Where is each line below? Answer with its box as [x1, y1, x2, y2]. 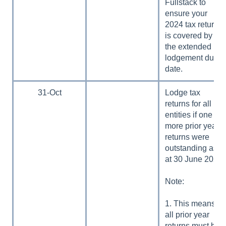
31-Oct [37, 88, 62, 97]
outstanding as [165, 143, 218, 152]
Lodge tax [165, 88, 201, 97]
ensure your [165, 9, 208, 18]
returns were [165, 132, 210, 141]
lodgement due [165, 53, 219, 62]
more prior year [165, 121, 219, 130]
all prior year [165, 210, 210, 219]
